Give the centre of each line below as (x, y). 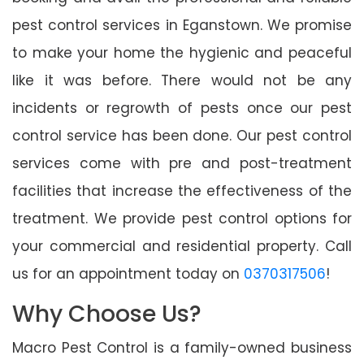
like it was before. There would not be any (182, 80)
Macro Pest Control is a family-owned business (182, 347)
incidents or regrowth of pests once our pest (182, 108)
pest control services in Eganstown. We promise (182, 25)
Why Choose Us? (107, 314)
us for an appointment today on (128, 273)
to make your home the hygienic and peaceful (182, 52)
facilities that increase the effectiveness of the (182, 191)
